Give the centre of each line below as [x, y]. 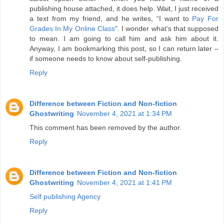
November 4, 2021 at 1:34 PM [124, 114]
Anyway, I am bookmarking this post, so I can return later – [124, 49]
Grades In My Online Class [72, 29]
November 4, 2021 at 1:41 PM [124, 183]
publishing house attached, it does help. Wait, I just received [124, 9]
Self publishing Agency [65, 197]
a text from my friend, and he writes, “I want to [111, 19]
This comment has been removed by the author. [105, 128]
